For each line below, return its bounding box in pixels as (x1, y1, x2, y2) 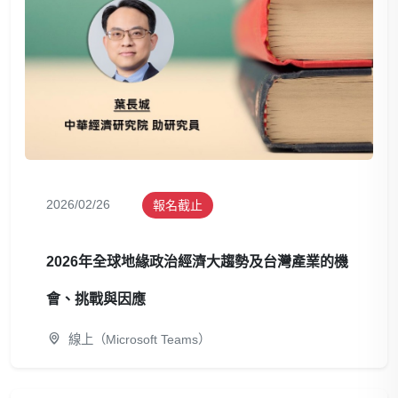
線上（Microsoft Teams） (65, 331, 211, 346)
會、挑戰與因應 (46, 291, 146, 306)
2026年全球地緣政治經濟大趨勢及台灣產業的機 (46, 253, 348, 269)
